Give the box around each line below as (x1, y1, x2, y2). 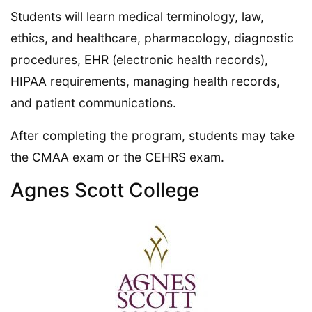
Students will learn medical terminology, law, (10, 8, 264, 24)
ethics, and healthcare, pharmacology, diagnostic (10, 30, 294, 45)
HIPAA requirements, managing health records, (10, 73, 280, 88)
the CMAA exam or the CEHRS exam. (10, 149, 224, 164)
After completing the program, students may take (10, 127, 295, 143)
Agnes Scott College (10, 178, 199, 202)
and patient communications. (10, 95, 176, 110)
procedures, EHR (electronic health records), (10, 52, 268, 67)
